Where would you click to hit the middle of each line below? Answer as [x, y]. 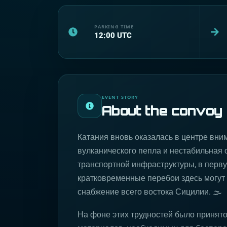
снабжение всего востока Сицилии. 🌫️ [150, 192]
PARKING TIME [114, 26]
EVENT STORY [120, 97]
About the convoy [162, 110]
